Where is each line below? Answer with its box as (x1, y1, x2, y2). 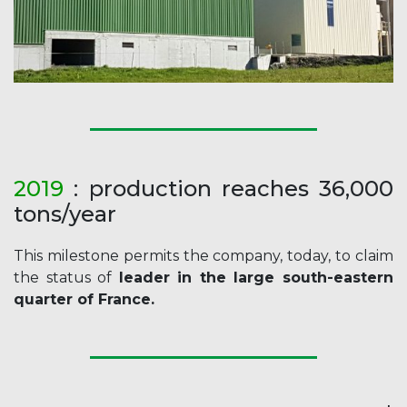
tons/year (14, 201, 116, 228)
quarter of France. (14, 291, 154, 309)
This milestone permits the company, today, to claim (14, 247, 393, 265)
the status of (14, 269, 119, 287)
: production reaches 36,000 (64, 175, 393, 203)
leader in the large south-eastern (118, 269, 394, 287)
